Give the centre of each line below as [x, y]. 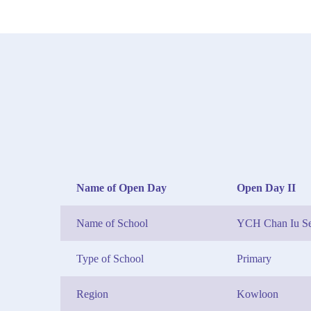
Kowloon [258, 294]
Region [92, 294]
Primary [254, 259]
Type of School [110, 259]
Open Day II [266, 188]
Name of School [112, 223]
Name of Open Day [121, 188]
